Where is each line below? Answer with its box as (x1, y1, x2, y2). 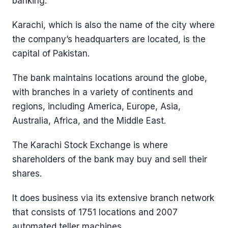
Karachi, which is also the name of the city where (12, 20, 215, 30)
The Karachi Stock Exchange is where (12, 140, 168, 150)
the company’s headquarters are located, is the (12, 34, 206, 44)
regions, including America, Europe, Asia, (12, 101, 181, 111)
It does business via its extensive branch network (12, 193, 214, 203)
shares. (12, 168, 42, 179)
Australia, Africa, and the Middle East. (12, 116, 166, 126)
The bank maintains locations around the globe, (12, 73, 207, 83)
